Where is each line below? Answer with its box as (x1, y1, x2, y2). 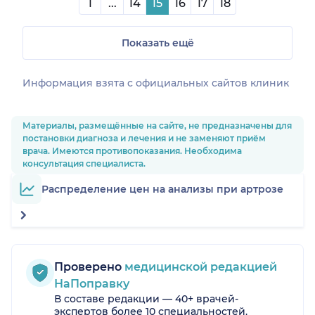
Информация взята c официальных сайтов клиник (22, 77, 289, 90)
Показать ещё (121, 37, 194, 50)
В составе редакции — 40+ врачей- (54, 292, 238, 306)
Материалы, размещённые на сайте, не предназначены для (22, 120, 292, 131)
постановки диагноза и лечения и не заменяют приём (22, 133, 266, 144)
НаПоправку (54, 277, 129, 291)
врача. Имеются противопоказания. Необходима (22, 146, 242, 157)
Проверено (54, 260, 122, 274)
